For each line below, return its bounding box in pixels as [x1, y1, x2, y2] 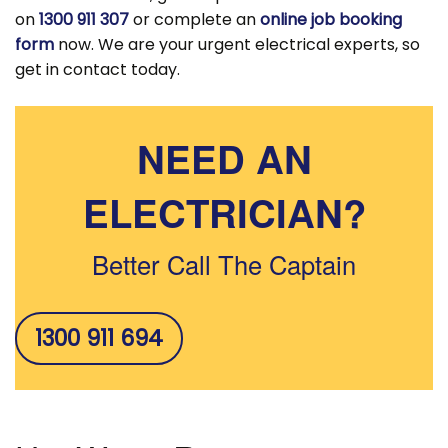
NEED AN [136, 129, 312, 185]
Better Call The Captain [91, 244, 356, 281]
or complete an [129, 7, 260, 31]
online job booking [260, 7, 402, 31]
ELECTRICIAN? [82, 183, 366, 239]
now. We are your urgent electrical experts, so [54, 32, 420, 56]
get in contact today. [15, 57, 180, 81]
